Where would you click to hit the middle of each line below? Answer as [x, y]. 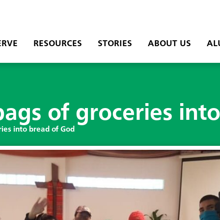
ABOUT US [169, 44]
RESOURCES [57, 44]
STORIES [115, 44]
